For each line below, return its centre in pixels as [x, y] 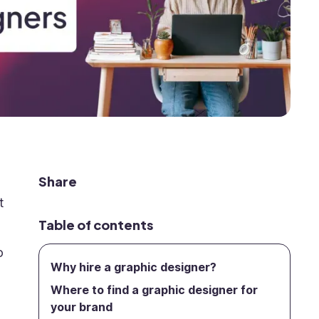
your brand [81, 307]
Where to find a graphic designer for [154, 290]
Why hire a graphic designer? [133, 267]
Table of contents [95, 225]
